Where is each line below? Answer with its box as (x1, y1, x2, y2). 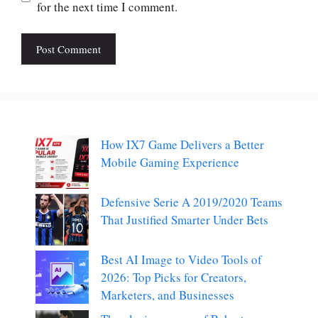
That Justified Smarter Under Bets (101, 212, 268, 229)
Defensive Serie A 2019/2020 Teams (101, 194, 283, 211)
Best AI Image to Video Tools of (101, 251, 262, 268)
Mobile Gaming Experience (101, 154, 239, 171)
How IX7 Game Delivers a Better (101, 136, 264, 153)
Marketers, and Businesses (101, 287, 234, 304)
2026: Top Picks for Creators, (101, 269, 246, 286)
